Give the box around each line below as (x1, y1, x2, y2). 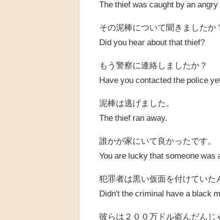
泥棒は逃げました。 (99, 99, 175, 108)
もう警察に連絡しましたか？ (99, 61, 208, 70)
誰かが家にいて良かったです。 (99, 137, 217, 145)
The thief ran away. (99, 113, 168, 122)
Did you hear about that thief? (99, 38, 205, 47)
